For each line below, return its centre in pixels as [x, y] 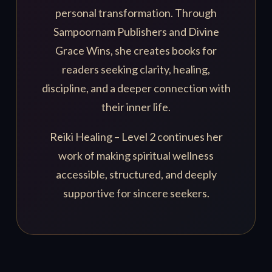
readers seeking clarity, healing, [136, 70]
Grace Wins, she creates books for [136, 51]
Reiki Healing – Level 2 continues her [136, 137]
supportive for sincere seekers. [136, 193]
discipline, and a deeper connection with [136, 88]
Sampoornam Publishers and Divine [136, 32]
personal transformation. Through [136, 13]
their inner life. [136, 107]
